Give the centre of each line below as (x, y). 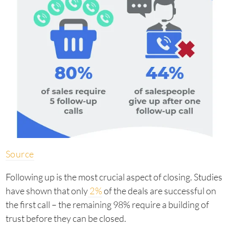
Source (20, 154)
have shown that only (47, 191)
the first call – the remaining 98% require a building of (107, 205)
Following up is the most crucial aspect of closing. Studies (114, 177)
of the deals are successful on (159, 191)
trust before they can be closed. (66, 219)
